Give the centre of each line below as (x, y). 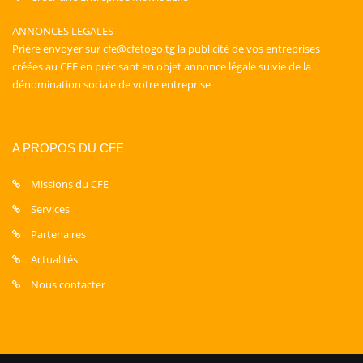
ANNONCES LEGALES (63, 31)
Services (50, 209)
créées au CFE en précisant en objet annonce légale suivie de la (162, 66)
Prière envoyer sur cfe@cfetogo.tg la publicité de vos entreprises (166, 49)
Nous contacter (68, 284)
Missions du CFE (70, 184)
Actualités (54, 259)
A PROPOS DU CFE (68, 148)
